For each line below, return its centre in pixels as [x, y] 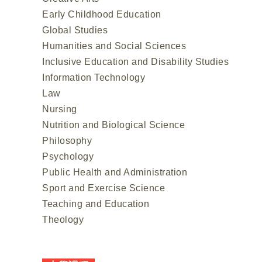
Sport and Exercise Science [104, 188]
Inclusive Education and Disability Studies [135, 61]
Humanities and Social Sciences [114, 46]
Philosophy [67, 140]
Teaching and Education [96, 204]
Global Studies [75, 30]
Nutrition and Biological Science [113, 125]
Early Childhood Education [102, 14]
